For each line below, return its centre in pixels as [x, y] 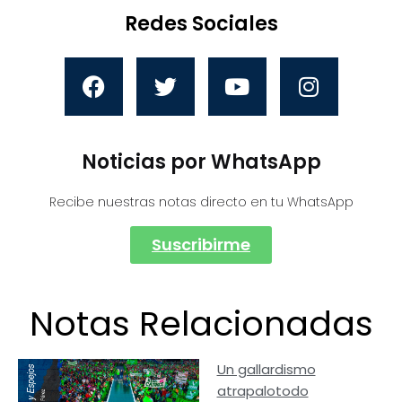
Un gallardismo [266, 369]
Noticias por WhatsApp [201, 162]
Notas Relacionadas [201, 323]
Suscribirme [201, 244]
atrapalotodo [262, 390]
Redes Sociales [201, 23]
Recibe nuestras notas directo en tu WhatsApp [201, 201]
